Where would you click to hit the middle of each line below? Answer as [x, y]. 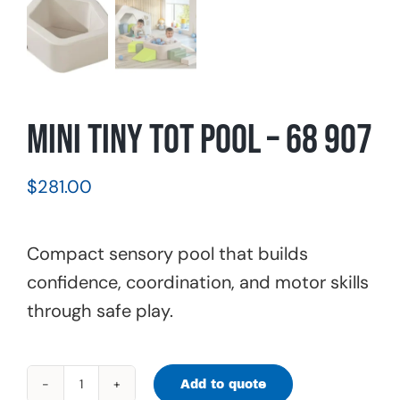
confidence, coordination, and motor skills [198, 283]
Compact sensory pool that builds [167, 254]
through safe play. [100, 311]
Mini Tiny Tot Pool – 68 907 [200, 141]
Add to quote [223, 384]
